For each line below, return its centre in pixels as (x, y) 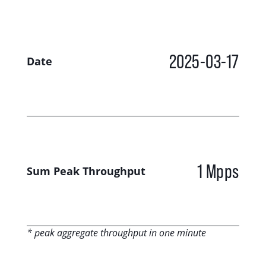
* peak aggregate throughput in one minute (116, 232)
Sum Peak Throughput (86, 171)
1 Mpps (218, 171)
